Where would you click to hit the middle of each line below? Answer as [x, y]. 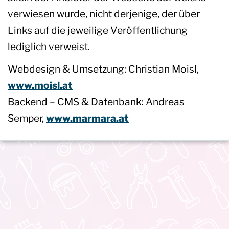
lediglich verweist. [49, 47]
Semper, [27, 118]
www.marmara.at [87, 118]
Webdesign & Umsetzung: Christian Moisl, [103, 69]
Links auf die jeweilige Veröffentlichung [98, 30]
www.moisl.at [40, 86]
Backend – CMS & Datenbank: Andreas [96, 102]
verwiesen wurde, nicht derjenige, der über [104, 14]
